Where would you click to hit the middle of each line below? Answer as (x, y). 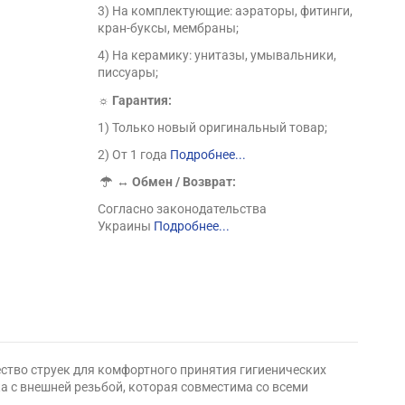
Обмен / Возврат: (184, 182)
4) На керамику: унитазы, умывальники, (217, 56)
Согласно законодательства (183, 209)
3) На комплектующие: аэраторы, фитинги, (226, 11)
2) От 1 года (134, 154)
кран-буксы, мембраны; (169, 28)
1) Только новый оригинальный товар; (213, 127)
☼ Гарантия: (135, 100)
